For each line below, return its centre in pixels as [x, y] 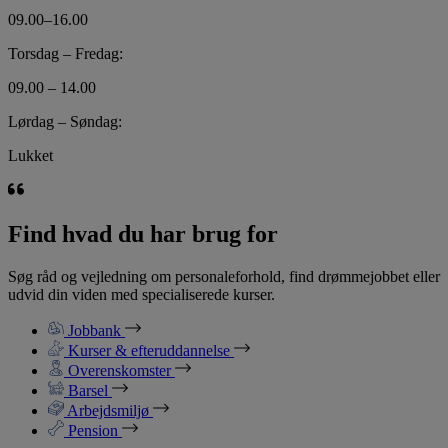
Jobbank [94, 330]
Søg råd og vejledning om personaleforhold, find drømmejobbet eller [224, 276]
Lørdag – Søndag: [65, 121]
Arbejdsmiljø [108, 410]
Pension [93, 430]
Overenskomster [119, 370]
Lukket [30, 155]
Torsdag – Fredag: [65, 53]
